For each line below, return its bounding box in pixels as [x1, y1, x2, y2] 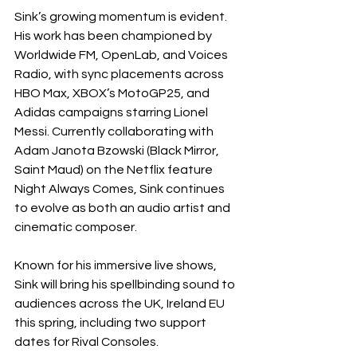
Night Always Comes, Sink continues [14, 182, 227, 195]
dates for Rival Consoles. [14, 335, 159, 348]
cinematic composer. [14, 221, 137, 233]
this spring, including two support [14, 316, 209, 329]
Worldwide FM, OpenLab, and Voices [14, 49, 230, 61]
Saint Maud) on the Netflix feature [14, 163, 215, 176]
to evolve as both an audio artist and [14, 202, 233, 214]
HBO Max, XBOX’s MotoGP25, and [14, 87, 212, 100]
